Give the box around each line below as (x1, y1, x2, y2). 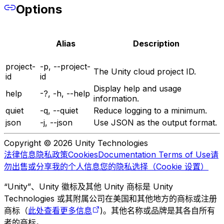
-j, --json (40, 117, 72, 127)
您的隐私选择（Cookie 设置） (100, 161, 208, 171)
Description (132, 38, 179, 49)
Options (16, 1, 62, 16)
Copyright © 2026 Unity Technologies (4, 137, 148, 148)
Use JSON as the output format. (93, 117, 217, 127)
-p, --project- (40, 61, 90, 71)
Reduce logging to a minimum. (93, 105, 207, 115)
